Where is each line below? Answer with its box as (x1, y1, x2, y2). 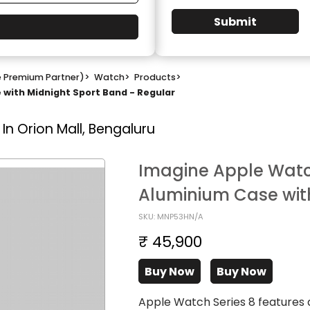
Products (134, 71, 176, 84)
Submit (214, 13, 257, 30)
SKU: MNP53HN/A (138, 210, 203, 222)
